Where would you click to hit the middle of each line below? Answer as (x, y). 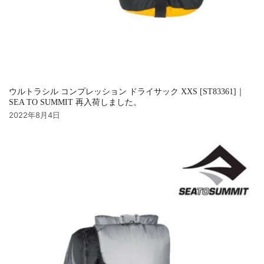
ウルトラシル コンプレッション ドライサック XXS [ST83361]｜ (127, 91)
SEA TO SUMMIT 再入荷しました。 (75, 102)
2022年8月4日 (34, 115)
